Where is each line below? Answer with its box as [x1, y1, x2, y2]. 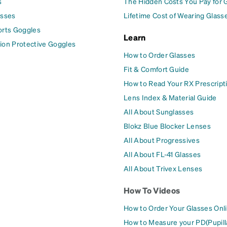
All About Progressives [124, 135, 200, 144]
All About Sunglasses [124, 106, 194, 116]
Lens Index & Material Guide [124, 92, 217, 102]
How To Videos [124, 184, 180, 196]
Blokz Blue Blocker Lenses [124, 121, 211, 130]
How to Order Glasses [124, 50, 196, 59]
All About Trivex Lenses [124, 163, 203, 173]
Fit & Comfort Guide [124, 64, 190, 73]
